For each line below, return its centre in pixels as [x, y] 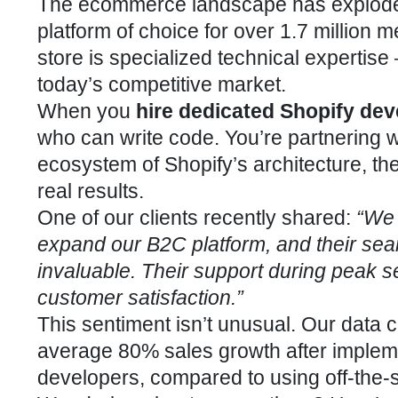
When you [87, 111]
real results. [91, 191]
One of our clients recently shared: [197, 218]
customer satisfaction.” [140, 298]
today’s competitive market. [162, 84]
